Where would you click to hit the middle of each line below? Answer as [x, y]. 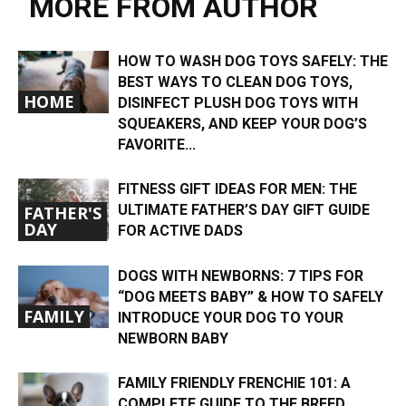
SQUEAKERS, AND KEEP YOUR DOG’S [242, 123]
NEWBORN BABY [173, 338]
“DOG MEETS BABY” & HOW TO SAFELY [251, 296]
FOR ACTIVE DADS [180, 230]
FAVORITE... [157, 144]
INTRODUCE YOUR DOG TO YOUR [231, 317]
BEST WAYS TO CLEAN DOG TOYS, [235, 82]
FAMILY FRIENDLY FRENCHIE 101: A [234, 382]
